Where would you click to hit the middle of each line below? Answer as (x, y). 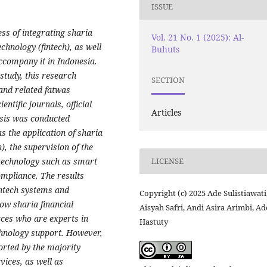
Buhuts (166, 49)
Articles (167, 112)
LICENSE (168, 161)
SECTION (168, 80)
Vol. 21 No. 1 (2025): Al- (198, 37)
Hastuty (154, 221)
